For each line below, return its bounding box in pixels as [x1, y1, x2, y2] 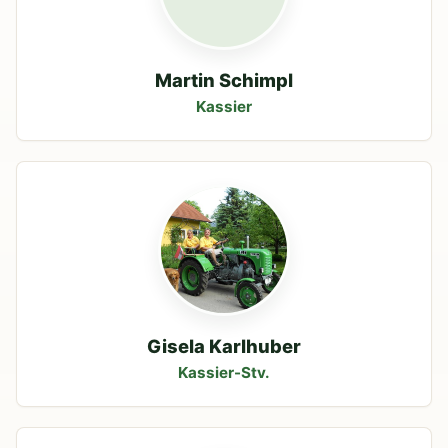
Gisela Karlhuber [147, 334, 301, 357]
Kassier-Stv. [178, 362, 270, 382]
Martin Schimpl [155, 68, 293, 91]
